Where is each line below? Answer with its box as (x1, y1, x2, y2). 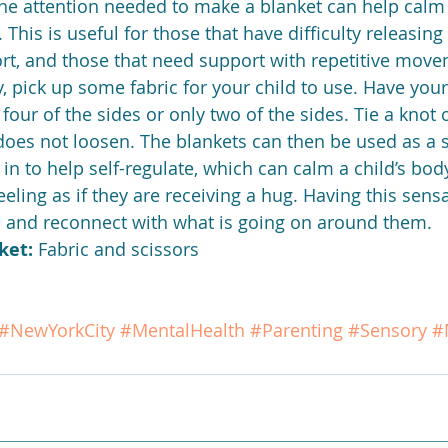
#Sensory (348, 317, 427, 342)
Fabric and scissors (33, 236, 199, 261)
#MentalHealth (120, 317, 245, 342)
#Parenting (250, 317, 343, 342)
